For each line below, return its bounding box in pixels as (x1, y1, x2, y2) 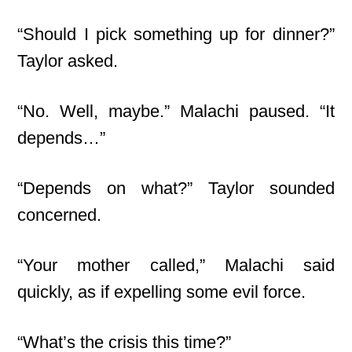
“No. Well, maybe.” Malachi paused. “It (17, 101, 335, 121)
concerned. (17, 205, 102, 225)
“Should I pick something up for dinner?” (17, 24, 335, 44)
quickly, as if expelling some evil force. (17, 282, 306, 302)
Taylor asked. (17, 51, 119, 71)
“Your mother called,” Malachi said (17, 255, 335, 275)
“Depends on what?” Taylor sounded (17, 178, 335, 198)
